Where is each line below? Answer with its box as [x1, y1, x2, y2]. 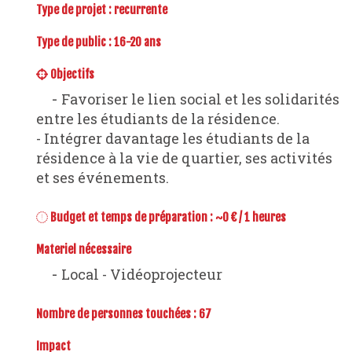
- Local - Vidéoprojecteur [57, 264, 222, 284]
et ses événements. [36, 168, 169, 188]
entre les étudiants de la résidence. [36, 109, 280, 129]
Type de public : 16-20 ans [36, 35, 161, 50]
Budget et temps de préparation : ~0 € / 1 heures [47, 210, 286, 225]
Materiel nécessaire [36, 241, 131, 257]
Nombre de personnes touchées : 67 [36, 306, 211, 321]
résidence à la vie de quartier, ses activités [36, 148, 332, 168]
